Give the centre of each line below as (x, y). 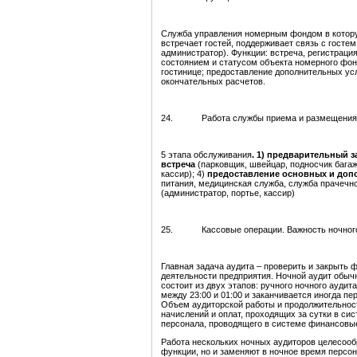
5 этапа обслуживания (206, 155)
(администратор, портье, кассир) (228, 193)
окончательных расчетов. (213, 82)
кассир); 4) (184, 174)
